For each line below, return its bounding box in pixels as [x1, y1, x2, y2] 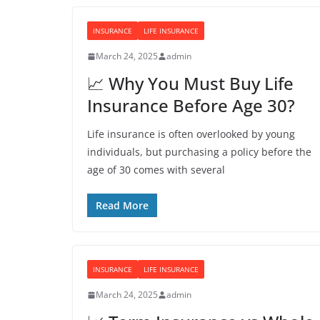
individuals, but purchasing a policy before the [87, 145, 311, 159]
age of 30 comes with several [87, 163, 225, 176]
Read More [96, 199, 149, 212]
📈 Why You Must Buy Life [87, 71, 294, 95]
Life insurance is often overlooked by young [87, 127, 295, 141]
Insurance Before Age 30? [87, 94, 295, 117]
